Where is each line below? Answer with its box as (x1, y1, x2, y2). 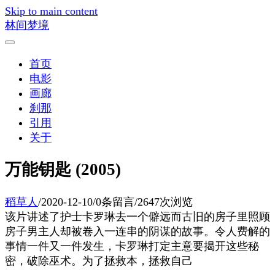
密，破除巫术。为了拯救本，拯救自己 (5, 254, 193, 267)
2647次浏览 (137, 195, 193, 208)
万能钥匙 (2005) (5, 160, 121, 179)
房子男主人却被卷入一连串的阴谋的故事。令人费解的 (5, 225, 270, 238)
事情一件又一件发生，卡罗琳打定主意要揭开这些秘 (5, 239, 259, 252)
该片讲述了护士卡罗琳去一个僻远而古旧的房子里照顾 (5, 210, 270, 223)
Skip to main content (5, 5, 98, 17)
